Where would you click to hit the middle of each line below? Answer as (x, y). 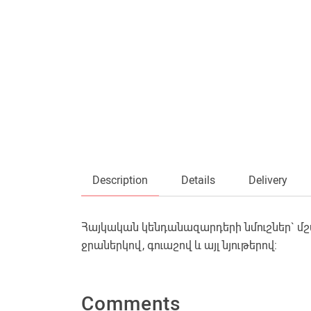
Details (198, 180)
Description (120, 180)
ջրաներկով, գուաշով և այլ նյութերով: (179, 245)
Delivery (268, 180)
